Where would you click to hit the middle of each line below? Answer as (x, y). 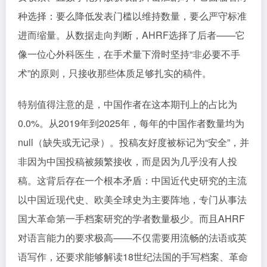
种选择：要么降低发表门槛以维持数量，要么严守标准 (132, 16)
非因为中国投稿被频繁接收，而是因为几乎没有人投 (128, 161)
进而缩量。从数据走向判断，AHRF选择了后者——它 (131, 35)
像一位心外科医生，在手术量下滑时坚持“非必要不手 (129, 54)
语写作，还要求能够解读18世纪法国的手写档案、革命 (133, 257)
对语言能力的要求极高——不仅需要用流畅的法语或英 (132, 237)
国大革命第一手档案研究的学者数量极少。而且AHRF (131, 218)
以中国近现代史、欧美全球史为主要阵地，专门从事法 (132, 199)
